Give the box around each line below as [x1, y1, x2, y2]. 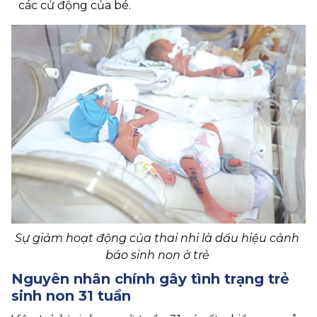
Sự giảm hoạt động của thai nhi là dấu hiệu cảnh [15, 231, 299, 245]
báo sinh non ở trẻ [105, 248, 212, 262]
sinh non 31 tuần [11, 287, 131, 304]
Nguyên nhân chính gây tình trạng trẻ [11, 270, 289, 287]
